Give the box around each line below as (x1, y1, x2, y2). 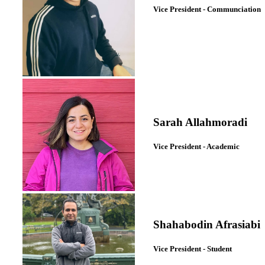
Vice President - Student (153, 244, 234, 253)
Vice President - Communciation (153, 4, 261, 14)
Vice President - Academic (153, 141, 240, 151)
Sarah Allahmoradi (153, 115, 250, 128)
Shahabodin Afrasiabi (153, 218, 260, 231)
